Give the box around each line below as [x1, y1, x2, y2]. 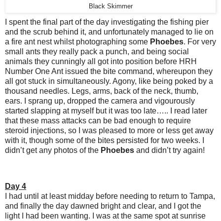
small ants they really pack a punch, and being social [5, 47, 189, 56]
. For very [184, 37, 216, 46]
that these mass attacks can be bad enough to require [5, 116, 191, 125]
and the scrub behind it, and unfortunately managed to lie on [5, 27, 214, 36]
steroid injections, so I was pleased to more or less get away [5, 126, 214, 135]
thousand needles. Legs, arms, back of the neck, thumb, [5, 86, 198, 95]
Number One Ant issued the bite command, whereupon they [5, 67, 213, 75]
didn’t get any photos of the [5, 146, 101, 154]
